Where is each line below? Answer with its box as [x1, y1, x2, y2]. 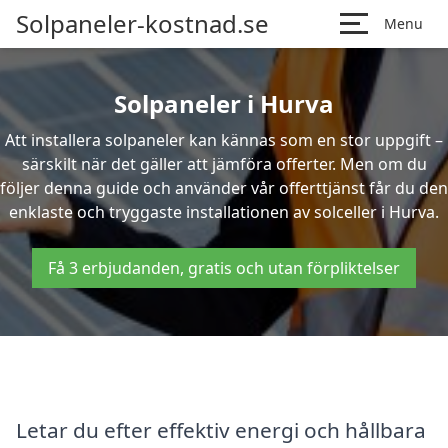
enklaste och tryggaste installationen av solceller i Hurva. [9, 201, 439, 223]
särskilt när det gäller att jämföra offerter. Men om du [21, 153, 427, 175]
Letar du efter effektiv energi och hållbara [16, 415, 426, 444]
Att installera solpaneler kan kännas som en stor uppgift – [5, 129, 443, 151]
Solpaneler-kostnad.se [16, 7, 269, 40]
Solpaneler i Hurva [114, 87, 334, 120]
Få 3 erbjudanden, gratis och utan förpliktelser [48, 257, 400, 279]
